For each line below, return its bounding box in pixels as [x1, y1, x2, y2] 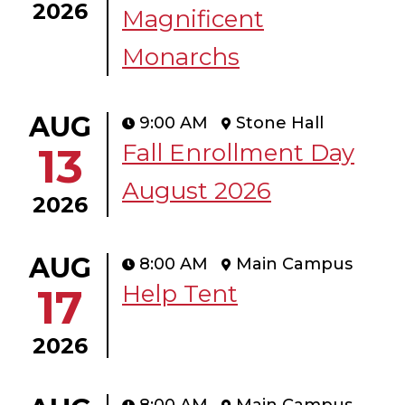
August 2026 [122, 176, 271, 206]
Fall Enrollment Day [122, 138, 354, 168]
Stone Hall [236, 113, 324, 134]
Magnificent [122, 5, 264, 34]
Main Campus [236, 254, 353, 275]
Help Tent [122, 279, 238, 309]
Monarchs [122, 42, 240, 72]
